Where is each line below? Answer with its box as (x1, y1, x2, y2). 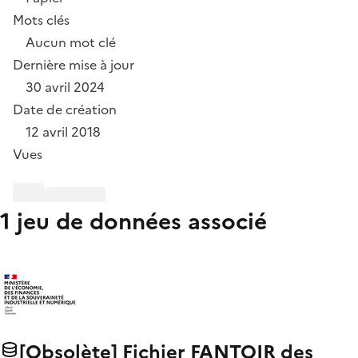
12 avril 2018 (26, 121, 101, 141)
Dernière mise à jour (13, 54, 134, 74)
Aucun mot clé (26, 32, 116, 52)
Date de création (13, 99, 117, 119)
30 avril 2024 (26, 77, 105, 97)
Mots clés (13, 10, 70, 30)
